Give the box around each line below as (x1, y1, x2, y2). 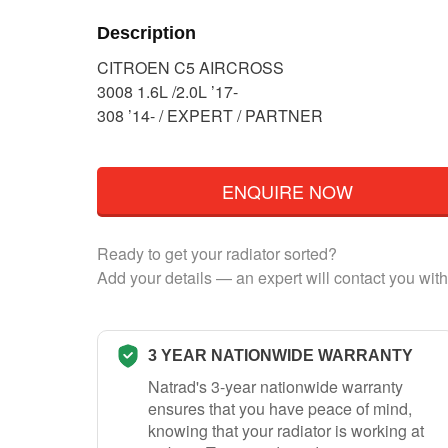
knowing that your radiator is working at (148, 418, 424, 442)
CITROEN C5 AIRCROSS (97, 56, 284, 80)
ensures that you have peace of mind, (148, 396, 412, 420)
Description (97, 22, 196, 43)
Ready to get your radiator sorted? (97, 241, 337, 265)
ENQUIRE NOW (221, 177, 353, 204)
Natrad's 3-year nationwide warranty (148, 374, 403, 398)
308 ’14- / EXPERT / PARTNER (97, 104, 323, 128)
